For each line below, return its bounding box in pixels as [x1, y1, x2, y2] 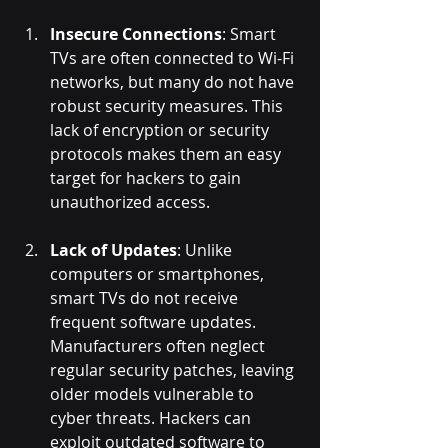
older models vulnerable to [50, 383, 258, 406]
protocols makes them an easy [50, 143, 285, 166]
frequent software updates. [50, 311, 260, 334]
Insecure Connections [50, 23, 222, 46]
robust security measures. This [50, 95, 287, 118]
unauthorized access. [50, 191, 210, 214]
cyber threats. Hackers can [50, 407, 255, 430]
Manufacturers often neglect [50, 335, 269, 358]
